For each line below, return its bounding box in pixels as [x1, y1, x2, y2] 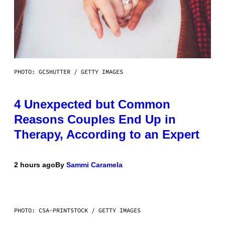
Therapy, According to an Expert [14, 127, 199, 141]
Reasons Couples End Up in [14, 112, 176, 126]
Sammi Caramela [66, 160, 123, 169]
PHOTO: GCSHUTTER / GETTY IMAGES [14, 67, 123, 75]
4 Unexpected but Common [14, 97, 170, 111]
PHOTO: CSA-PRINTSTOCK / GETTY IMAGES [14, 206, 141, 214]
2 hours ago [14, 160, 55, 169]
